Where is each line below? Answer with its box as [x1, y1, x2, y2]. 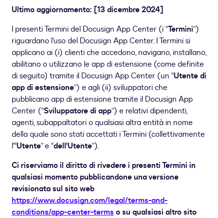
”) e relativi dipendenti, [111, 106, 187, 117]
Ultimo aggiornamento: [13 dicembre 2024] [12, 4, 163, 16]
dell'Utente [54, 141, 92, 152]
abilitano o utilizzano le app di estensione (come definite [12, 59, 204, 70]
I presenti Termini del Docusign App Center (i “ [12, 24, 168, 35]
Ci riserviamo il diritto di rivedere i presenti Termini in [12, 160, 196, 171]
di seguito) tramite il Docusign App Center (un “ [12, 71, 174, 82]
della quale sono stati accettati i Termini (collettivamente [12, 129, 205, 140]
